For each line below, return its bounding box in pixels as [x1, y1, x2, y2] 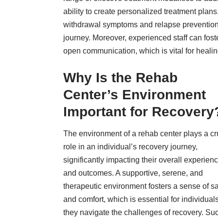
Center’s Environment [63, 87, 206, 102]
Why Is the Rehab [63, 70, 178, 85]
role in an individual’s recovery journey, [63, 143, 198, 151]
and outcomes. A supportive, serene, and [63, 169, 203, 178]
